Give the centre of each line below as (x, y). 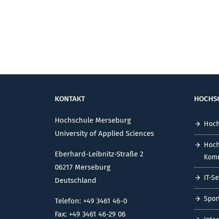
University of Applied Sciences (104, 133)
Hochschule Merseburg (93, 120)
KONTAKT (70, 99)
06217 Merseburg (83, 167)
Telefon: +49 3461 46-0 (91, 201)
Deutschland (76, 180)
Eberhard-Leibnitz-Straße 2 (99, 154)
